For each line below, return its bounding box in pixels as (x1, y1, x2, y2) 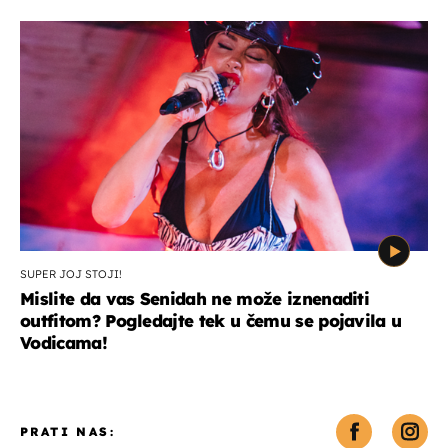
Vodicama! (20, 331, 107, 353)
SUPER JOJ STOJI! (20, 266, 122, 281)
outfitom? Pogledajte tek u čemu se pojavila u (20, 309, 402, 331)
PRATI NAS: (20, 423, 115, 439)
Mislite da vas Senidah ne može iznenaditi (20, 287, 370, 309)
